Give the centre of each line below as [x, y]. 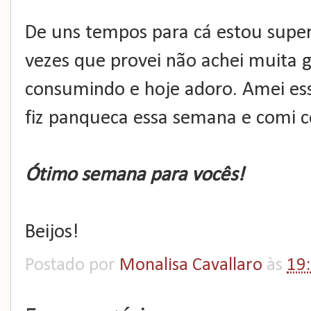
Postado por [72, 265]
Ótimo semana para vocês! [135, 175]
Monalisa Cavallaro [191, 265]
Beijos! [52, 232]
